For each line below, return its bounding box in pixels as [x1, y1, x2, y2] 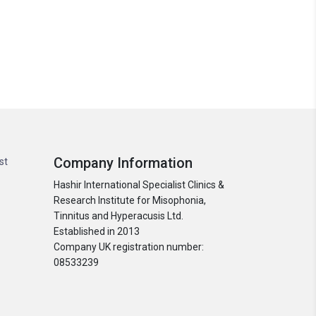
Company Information [54, 154, 193, 171]
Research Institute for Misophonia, [54, 195, 206, 206]
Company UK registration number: [54, 241, 204, 253]
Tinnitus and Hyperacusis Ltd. [54, 210, 183, 221]
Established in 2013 [54, 226, 140, 237]
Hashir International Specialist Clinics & [54, 179, 224, 190]
